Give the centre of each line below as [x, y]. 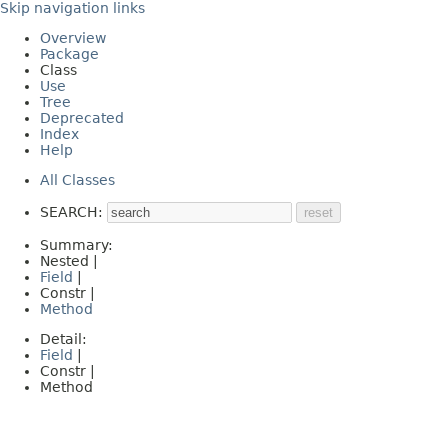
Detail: [65, 339]
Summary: [78, 245]
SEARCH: [71, 212]
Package [69, 54]
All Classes [77, 180]
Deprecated [82, 118]
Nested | [71, 261]
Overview [73, 38]
